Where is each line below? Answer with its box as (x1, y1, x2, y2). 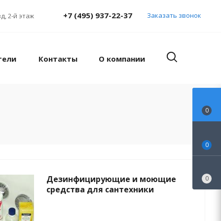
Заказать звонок (147, 10, 201, 20)
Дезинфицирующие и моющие (46, 174, 176, 184)
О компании (98, 54, 145, 64)
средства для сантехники (46, 184, 154, 195)
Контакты (38, 54, 77, 64)
